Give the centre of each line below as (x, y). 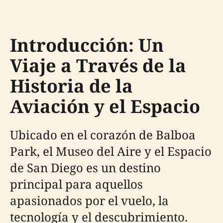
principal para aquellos (76, 184)
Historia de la (71, 86)
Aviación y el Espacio (105, 106)
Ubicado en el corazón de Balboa (103, 134)
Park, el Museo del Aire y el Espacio (111, 151)
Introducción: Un (87, 45)
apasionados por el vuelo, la (89, 200)
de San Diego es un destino (85, 167)
